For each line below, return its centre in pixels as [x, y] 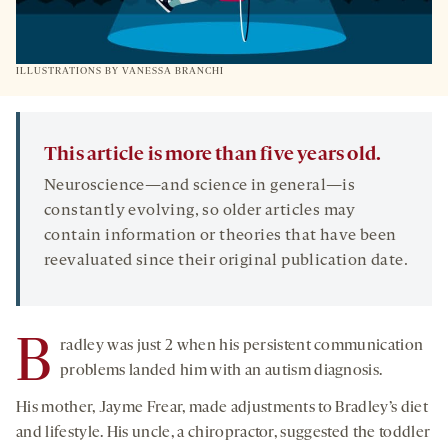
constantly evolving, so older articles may [200, 210]
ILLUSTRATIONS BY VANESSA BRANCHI [120, 71]
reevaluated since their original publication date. [226, 260]
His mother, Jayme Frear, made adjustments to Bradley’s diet [222, 407]
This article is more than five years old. [213, 154]
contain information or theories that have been [220, 235]
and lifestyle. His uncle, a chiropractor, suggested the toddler [223, 432]
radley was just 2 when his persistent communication [242, 345]
